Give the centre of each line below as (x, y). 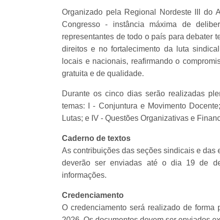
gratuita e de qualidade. (103, 73)
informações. (84, 175)
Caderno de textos (96, 138)
